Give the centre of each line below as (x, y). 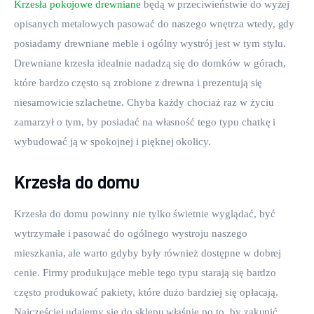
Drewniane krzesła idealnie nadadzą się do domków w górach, (152, 63)
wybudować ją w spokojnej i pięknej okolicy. (113, 142)
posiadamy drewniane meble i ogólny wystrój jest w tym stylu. (152, 44)
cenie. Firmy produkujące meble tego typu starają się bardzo (147, 272)
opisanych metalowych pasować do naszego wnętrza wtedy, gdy (156, 24)
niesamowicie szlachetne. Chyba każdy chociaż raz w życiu (145, 103)
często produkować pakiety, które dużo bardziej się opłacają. (148, 292)
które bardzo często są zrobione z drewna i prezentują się (140, 83)
